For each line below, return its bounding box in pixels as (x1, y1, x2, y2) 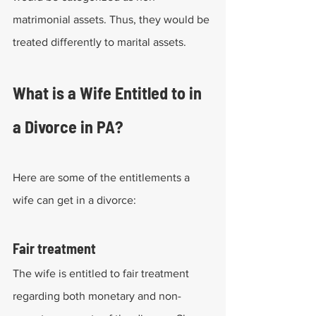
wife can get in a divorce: (13, 194, 136, 206)
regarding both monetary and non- (13, 290, 181, 302)
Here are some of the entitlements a (13, 171, 193, 183)
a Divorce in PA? (13, 116, 123, 137)
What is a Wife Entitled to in (13, 83, 205, 103)
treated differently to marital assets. (13, 36, 186, 48)
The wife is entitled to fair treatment (13, 267, 192, 279)
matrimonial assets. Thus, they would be (13, 13, 212, 25)
